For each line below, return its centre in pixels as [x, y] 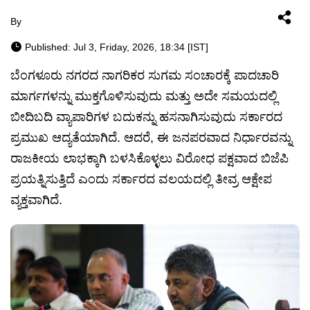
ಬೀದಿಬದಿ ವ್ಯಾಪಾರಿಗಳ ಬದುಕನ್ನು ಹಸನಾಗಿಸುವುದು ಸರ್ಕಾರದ [146, 117]
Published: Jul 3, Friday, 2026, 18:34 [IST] [117, 47]
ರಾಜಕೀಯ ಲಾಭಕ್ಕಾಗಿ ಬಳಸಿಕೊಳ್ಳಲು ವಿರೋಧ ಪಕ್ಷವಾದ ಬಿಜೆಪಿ [149, 158]
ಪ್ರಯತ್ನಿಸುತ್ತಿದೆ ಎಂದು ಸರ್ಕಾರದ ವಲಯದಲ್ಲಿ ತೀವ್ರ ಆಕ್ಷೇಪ [141, 179]
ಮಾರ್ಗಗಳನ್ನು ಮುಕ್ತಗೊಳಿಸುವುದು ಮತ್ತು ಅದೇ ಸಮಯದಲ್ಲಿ [144, 96]
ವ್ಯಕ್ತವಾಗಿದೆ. [36, 200]
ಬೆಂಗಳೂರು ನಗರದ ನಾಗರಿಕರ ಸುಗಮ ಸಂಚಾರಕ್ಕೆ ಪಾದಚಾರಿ [145, 75]
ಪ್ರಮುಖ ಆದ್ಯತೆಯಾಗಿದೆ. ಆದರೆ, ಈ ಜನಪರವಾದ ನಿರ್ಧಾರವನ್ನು [151, 138]
